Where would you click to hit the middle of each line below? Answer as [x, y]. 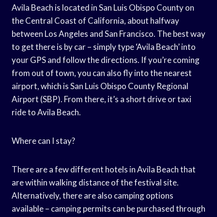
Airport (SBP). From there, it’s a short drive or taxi [101, 99]
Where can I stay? [43, 140]
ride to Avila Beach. [46, 112]
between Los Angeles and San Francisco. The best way [108, 33]
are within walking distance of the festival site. [95, 182]
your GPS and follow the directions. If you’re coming [106, 60]
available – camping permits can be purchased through [108, 208]
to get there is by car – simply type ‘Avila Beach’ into [104, 46]
